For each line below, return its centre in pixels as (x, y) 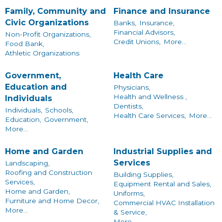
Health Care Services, (150, 116)
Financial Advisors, (144, 32)
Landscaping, (27, 163)
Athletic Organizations (42, 53)
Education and (36, 87)
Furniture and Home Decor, (52, 201)
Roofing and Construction (49, 173)
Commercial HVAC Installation (164, 203)
